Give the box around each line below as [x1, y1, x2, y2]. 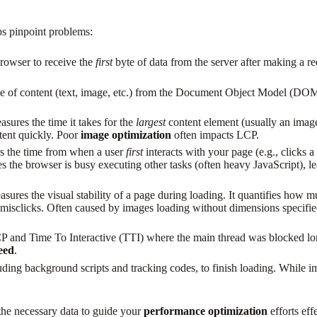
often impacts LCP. [171, 128, 260, 141]
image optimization [81, 128, 172, 141]
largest [136, 115, 166, 128]
